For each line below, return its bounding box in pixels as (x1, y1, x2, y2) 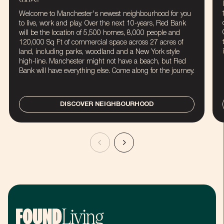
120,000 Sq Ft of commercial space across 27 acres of (19, 39, 183, 46)
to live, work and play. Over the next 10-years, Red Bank (19, 20, 186, 27)
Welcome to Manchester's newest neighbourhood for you (19, 10, 191, 17)
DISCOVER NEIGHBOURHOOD (59, 101, 154, 107)
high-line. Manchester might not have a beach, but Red (19, 58, 186, 65)
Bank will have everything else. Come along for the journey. (19, 67, 194, 74)
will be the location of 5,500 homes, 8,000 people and (19, 29, 180, 36)
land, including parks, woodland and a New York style (19, 48, 179, 55)
